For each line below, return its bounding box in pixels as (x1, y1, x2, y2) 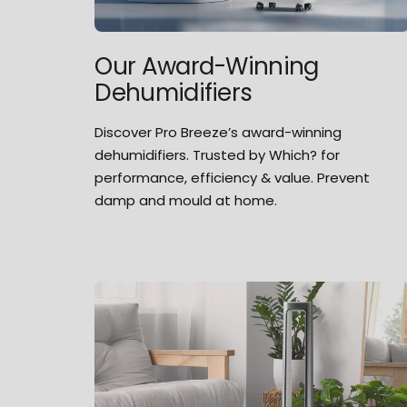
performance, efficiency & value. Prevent (94, 167, 371, 187)
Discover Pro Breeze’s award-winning (94, 122, 342, 142)
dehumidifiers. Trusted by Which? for (94, 144, 341, 164)
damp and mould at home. (94, 190, 278, 210)
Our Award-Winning (94, 49, 319, 83)
